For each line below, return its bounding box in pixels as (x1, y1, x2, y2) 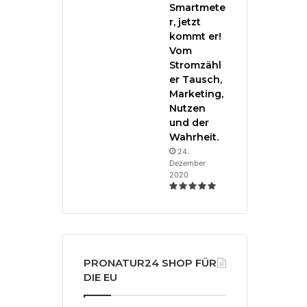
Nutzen (169, 102, 206, 115)
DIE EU (84, 271, 117, 284)
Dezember (169, 158, 206, 169)
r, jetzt (169, 16, 201, 29)
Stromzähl (169, 59, 221, 72)
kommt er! (169, 30, 221, 43)
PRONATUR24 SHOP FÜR (84, 256, 217, 270)
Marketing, (169, 88, 223, 101)
